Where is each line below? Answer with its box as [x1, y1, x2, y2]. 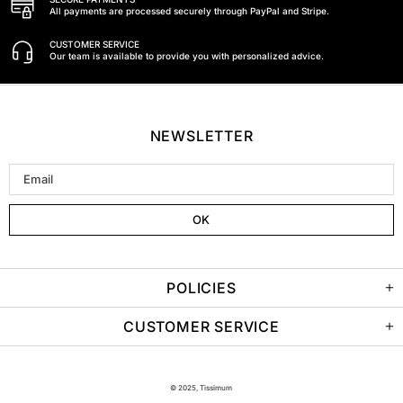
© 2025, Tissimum [169, 382, 234, 392]
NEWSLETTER [149, 126, 254, 145]
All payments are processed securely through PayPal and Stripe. [49, 4, 329, 16]
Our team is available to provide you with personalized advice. [49, 49, 324, 61]
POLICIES [166, 278, 237, 297]
